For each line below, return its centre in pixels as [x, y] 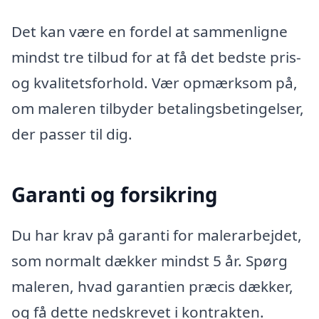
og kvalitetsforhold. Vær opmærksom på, [155, 83]
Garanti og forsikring [115, 194]
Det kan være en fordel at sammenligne [150, 32]
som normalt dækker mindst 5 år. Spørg [150, 260]
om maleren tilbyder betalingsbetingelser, [158, 109]
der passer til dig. [72, 134]
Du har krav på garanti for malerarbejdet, [157, 235]
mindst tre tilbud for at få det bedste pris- [156, 57]
